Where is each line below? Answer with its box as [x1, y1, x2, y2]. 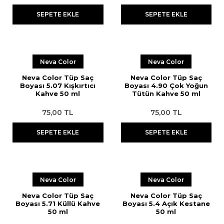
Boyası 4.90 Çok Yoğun [124, 81, 208, 89]
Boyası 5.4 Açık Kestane [122, 199, 210, 207]
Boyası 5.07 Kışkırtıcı [20, 81, 96, 89]
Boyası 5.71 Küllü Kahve [15, 199, 100, 207]
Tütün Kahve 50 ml [131, 89, 200, 97]
